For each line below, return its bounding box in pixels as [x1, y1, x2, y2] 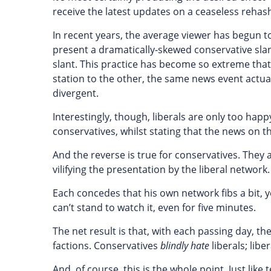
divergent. [53, 87, 99, 100]
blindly [160, 239, 188, 252]
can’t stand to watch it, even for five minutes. [53, 201, 256, 214]
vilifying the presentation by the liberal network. [53, 163, 270, 176]
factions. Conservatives [53, 239, 160, 252]
